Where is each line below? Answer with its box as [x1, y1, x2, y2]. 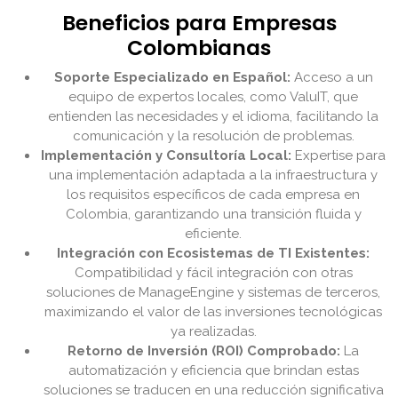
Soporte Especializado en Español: [53, 69, 291, 86]
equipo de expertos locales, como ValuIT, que [68, 89, 358, 106]
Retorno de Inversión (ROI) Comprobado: [68, 343, 340, 360]
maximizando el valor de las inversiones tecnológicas [44, 304, 382, 321]
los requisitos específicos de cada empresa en [67, 187, 360, 203]
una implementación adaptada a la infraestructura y [49, 167, 378, 184]
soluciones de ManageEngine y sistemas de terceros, [46, 284, 380, 301]
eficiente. [185, 226, 242, 243]
